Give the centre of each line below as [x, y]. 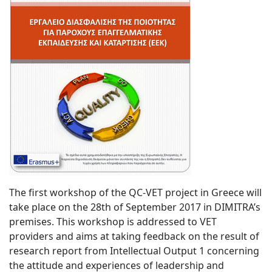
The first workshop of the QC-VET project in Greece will [135, 192]
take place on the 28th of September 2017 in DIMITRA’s [135, 207]
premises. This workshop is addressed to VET [113, 222]
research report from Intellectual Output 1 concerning [134, 251]
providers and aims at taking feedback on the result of [134, 236]
